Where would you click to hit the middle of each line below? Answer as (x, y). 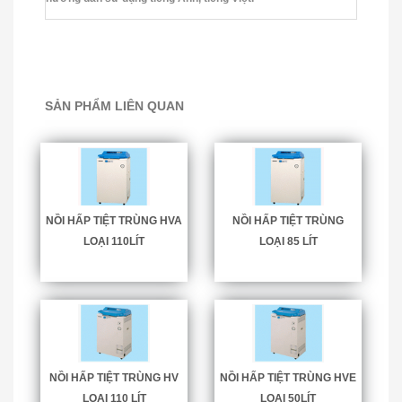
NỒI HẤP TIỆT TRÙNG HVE (288, 377)
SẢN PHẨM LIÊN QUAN (114, 105)
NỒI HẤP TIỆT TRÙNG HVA (114, 220)
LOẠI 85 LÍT (288, 241)
